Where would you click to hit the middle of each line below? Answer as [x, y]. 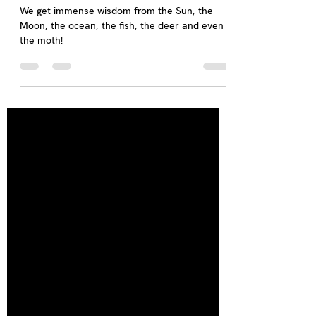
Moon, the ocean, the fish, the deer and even [122, 57]
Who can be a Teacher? [102, 17]
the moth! [41, 72]
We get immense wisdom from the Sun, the [116, 42]
